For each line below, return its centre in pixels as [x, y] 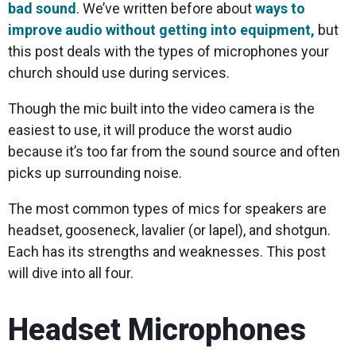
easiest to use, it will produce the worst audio [150, 130]
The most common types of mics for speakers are [167, 209]
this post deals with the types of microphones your [168, 52]
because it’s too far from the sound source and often [174, 152]
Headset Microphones [157, 330]
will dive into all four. [71, 273]
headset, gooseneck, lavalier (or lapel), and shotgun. [169, 230]
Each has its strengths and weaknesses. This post [167, 252]
